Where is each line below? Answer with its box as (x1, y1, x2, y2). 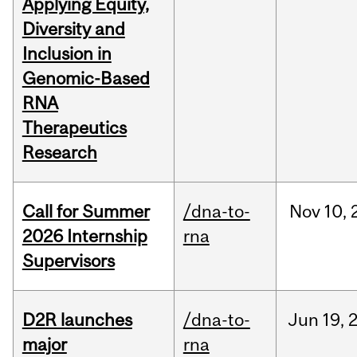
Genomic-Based (22, 68, 150, 89)
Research (22, 142, 97, 163)
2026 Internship (22, 226, 147, 247)
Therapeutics (22, 117, 127, 139)
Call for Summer (22, 201, 150, 222)
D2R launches (22, 309, 132, 331)
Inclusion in (22, 43, 112, 65)
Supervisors (22, 250, 115, 272)
